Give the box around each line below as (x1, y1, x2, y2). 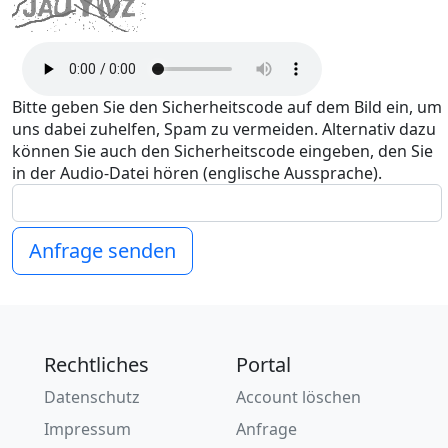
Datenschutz (44, 386, 141, 408)
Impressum (44, 418, 132, 440)
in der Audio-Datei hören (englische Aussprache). (12, 162, 382, 184)
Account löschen (236, 386, 361, 408)
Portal (236, 351, 291, 378)
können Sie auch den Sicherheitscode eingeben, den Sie (12, 140, 433, 162)
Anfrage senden (29, 237, 176, 264)
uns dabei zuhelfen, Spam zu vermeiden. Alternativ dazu (12, 118, 436, 140)
